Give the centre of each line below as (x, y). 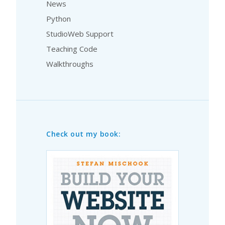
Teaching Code (72, 49)
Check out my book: (83, 134)
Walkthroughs (70, 64)
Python (59, 19)
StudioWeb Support (80, 34)
